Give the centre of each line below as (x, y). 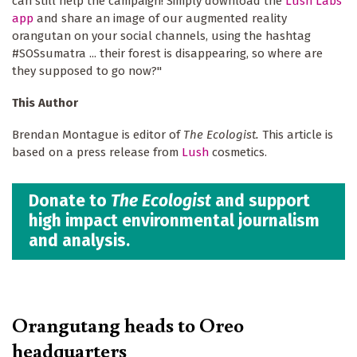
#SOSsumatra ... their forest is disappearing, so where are (167, 53)
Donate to (70, 201)
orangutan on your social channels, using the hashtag (161, 35)
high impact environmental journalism (174, 221)
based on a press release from (97, 152)
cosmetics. (239, 152)
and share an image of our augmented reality (160, 18)
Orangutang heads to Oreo (128, 324)
